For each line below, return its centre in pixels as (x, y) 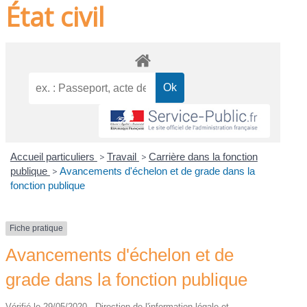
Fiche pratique (37, 229)
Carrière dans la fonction (203, 157)
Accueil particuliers (53, 157)
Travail (123, 157)
